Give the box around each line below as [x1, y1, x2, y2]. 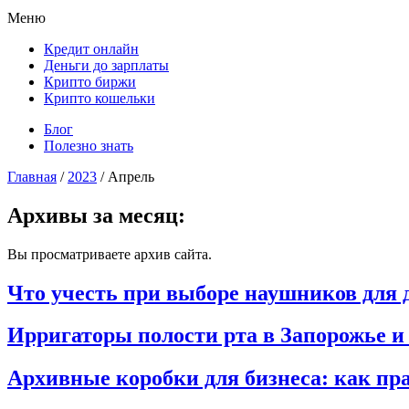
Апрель [108, 168, 154, 184]
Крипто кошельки [44, 89, 155, 106]
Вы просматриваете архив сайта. [7, 246, 212, 262]
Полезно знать [44, 137, 133, 153]
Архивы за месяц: [7, 203, 185, 227]
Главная [7, 168, 57, 184]
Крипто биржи [44, 73, 136, 89]
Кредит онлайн [44, 40, 139, 57]
